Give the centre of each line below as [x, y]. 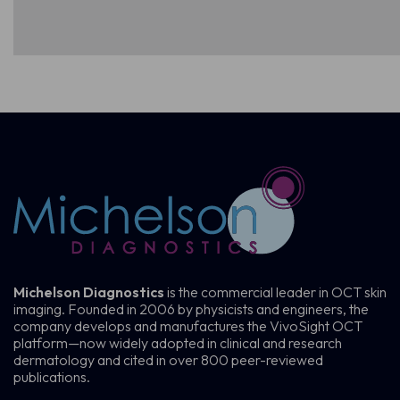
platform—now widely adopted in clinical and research [178, 343]
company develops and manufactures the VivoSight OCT [188, 326]
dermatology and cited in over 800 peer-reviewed [168, 360]
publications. [52, 377]
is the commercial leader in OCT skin [277, 292]
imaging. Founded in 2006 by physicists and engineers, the [191, 309]
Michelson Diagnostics [90, 292]
